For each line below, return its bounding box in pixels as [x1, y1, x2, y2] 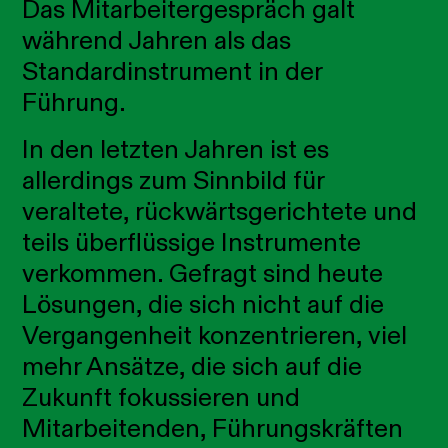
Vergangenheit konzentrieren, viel [22, 319, 408, 352]
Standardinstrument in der [22, 55, 323, 88]
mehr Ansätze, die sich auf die [22, 350, 363, 383]
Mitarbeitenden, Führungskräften [22, 412, 404, 445]
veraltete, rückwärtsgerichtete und [22, 195, 418, 228]
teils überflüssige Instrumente [22, 226, 362, 259]
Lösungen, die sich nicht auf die [22, 288, 385, 321]
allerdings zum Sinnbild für [22, 164, 325, 197]
